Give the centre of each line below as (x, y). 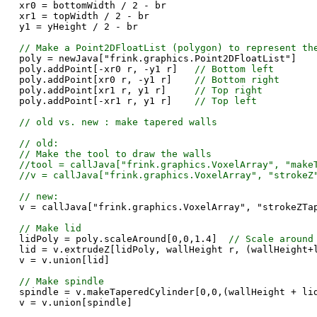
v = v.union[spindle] (75, 303)
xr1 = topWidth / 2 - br (84, 16)
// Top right (228, 91)
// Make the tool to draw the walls (115, 154)
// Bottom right (237, 80)
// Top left (225, 101)
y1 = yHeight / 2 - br (78, 27)
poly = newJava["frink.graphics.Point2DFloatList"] (157, 59)
